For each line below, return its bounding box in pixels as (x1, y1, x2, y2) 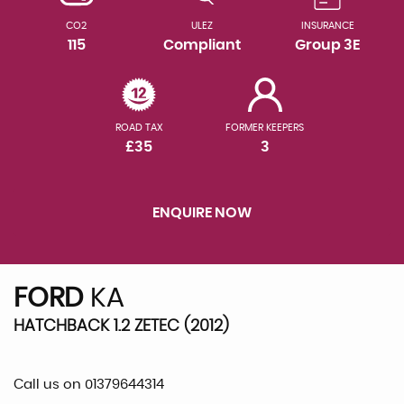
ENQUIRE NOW (152, 206, 252, 220)
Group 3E (295, 38, 361, 52)
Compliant (162, 38, 241, 52)
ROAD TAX (115, 123, 163, 133)
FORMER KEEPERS (225, 123, 305, 133)
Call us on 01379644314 (14, 378, 164, 391)
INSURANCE (300, 21, 354, 31)
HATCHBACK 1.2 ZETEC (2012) (14, 318, 229, 335)
